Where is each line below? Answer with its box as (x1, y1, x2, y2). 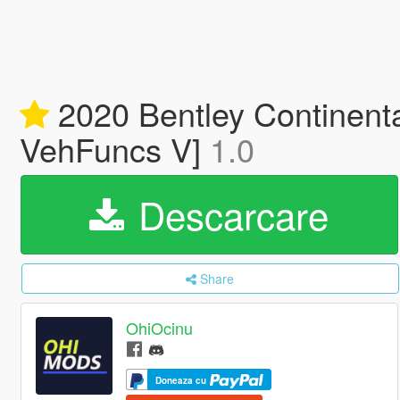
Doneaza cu (155, 373, 210, 387)
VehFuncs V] (19, 126, 210, 171)
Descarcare (128, 187, 329, 241)
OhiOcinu (126, 316, 194, 340)
